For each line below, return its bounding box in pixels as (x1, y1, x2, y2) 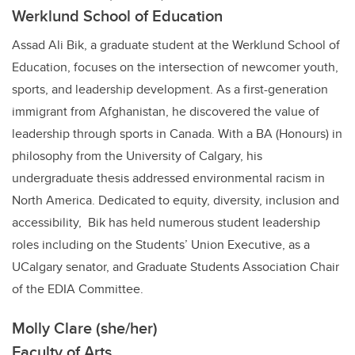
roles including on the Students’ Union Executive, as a (12, 235, 310, 254)
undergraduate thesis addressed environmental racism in (12, 169, 325, 188)
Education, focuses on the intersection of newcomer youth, (12, 58, 338, 77)
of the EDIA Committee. (12, 280, 143, 299)
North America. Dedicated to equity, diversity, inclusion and (12, 191, 339, 210)
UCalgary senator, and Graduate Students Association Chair (12, 258, 339, 277)
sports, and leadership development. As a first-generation (12, 80, 328, 99)
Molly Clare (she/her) (12, 316, 162, 340)
